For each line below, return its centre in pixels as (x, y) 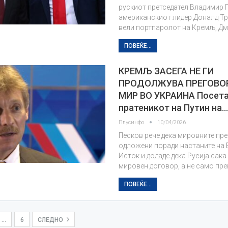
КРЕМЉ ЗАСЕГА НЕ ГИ (166, 71)
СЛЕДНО (51, 220)
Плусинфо (132, 122)
